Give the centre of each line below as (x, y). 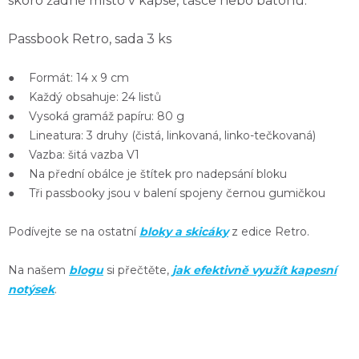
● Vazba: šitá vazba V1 (74, 154)
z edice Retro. (269, 231)
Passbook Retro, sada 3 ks (90, 38)
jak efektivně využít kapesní (254, 270)
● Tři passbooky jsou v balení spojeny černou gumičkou (167, 193)
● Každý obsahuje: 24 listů (85, 97)
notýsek (31, 289)
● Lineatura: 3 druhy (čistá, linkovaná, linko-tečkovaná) (162, 135)
